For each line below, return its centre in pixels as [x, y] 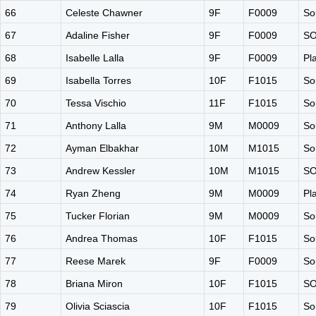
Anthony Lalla [96, 126]
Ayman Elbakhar [102, 148]
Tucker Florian [98, 216]
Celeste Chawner [104, 13]
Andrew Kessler [101, 171]
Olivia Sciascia [98, 306]
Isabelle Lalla [95, 58]
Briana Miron [94, 284]
